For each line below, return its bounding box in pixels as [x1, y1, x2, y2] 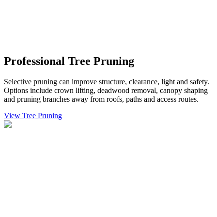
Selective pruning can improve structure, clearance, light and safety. [4, 77, 209, 86]
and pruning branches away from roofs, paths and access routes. [4, 94, 199, 103]
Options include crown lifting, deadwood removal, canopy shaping [4, 86, 208, 94]
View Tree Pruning [4, 111, 62, 120]
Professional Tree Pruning [4, 54, 134, 67]
